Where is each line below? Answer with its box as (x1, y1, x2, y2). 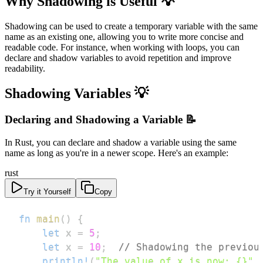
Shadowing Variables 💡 (5, 86, 149, 102)
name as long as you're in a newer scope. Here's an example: (5, 147, 228, 158)
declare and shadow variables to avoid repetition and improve (5, 53, 231, 63)
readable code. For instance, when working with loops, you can (5, 42, 240, 53)
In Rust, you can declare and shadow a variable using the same (5, 137, 237, 147)
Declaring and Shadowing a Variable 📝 (5, 113, 197, 126)
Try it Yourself (23, 187, 71, 196)
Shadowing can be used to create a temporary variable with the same (5, 21, 258, 32)
